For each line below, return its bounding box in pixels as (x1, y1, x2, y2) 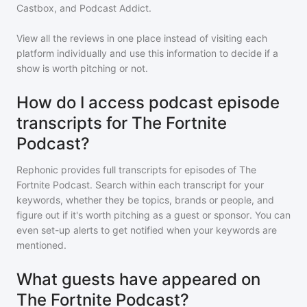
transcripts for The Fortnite (16, 113, 227, 133)
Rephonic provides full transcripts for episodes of (16, 164, 239, 175)
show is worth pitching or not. (16, 62, 148, 74)
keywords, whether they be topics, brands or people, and (16, 194, 274, 206)
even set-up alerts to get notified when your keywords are (16, 224, 277, 236)
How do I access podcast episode (16, 93, 280, 112)
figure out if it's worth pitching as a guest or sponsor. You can (16, 209, 291, 221)
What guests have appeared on (16, 269, 260, 289)
